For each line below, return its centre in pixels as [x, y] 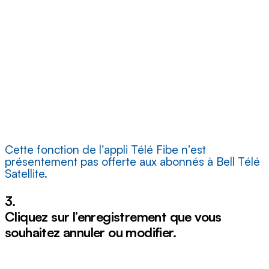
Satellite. [26, 174]
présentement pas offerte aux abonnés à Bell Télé [132, 162]
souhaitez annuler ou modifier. [90, 232]
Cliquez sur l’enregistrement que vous [113, 217]
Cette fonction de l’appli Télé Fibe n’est [105, 150]
